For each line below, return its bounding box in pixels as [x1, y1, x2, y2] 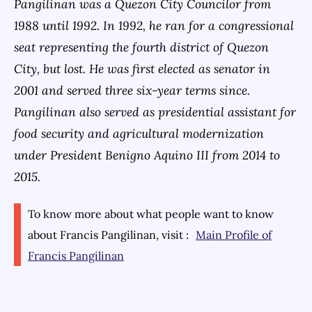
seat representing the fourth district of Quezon [14, 39, 269, 55]
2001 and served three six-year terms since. [14, 82, 250, 98]
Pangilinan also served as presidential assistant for [14, 104, 296, 120]
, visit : [156, 228, 189, 242]
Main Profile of [196, 228, 272, 242]
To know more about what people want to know [28, 207, 274, 221]
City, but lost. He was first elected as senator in [14, 61, 270, 77]
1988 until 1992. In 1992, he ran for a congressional [14, 17, 294, 33]
